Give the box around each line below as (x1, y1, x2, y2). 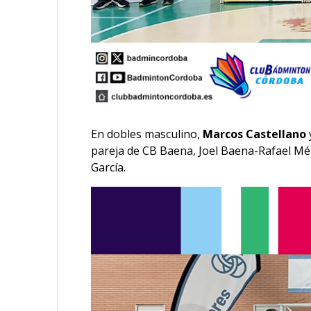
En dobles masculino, (91, 126, 203, 142)
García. (91, 159, 129, 175)
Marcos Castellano (203, 126, 307, 142)
